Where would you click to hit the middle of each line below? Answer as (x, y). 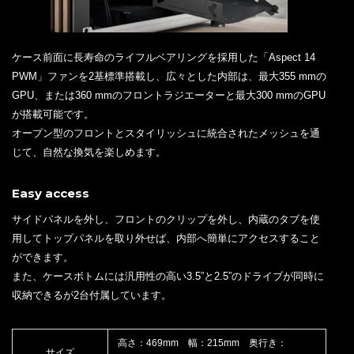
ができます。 (43, 257)
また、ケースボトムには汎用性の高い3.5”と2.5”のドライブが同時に (168, 276)
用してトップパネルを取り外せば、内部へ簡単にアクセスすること (166, 238)
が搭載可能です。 (53, 114)
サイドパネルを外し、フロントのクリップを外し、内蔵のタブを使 (166, 219)
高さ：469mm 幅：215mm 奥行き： (202, 343)
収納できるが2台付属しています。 (92, 295)
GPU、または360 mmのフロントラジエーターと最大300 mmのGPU (169, 95)
